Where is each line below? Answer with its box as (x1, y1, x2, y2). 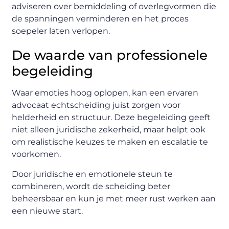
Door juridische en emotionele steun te (12, 169, 173, 179)
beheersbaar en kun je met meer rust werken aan (12, 193, 216, 203)
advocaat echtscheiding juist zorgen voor (12, 100, 181, 110)
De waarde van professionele (12, 47, 208, 64)
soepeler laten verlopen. (12, 26, 110, 36)
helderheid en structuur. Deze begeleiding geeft (12, 112, 211, 123)
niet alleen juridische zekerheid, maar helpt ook (12, 125, 206, 135)
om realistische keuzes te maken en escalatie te (12, 137, 209, 147)
